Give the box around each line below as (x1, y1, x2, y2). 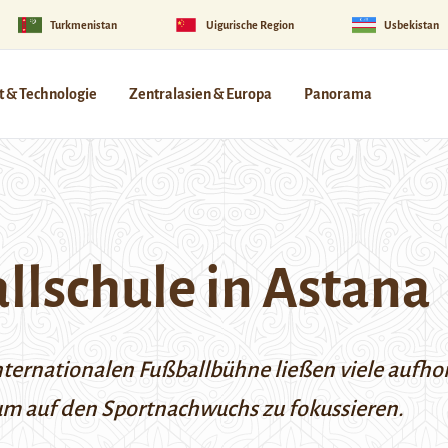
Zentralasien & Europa (129, 86, 272, 102)
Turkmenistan (49, 18, 117, 31)
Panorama (304, 86, 372, 102)
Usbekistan (383, 18, 439, 31)
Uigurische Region (206, 18, 295, 31)
